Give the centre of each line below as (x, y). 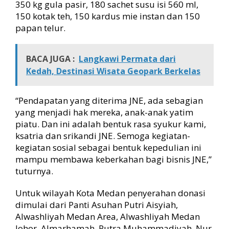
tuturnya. (34, 171)
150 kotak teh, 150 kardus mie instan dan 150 (108, 16)
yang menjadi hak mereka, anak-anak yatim (104, 112)
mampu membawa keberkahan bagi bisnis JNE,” (113, 159)
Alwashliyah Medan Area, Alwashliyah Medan (108, 216)
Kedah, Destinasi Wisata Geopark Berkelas (113, 71)
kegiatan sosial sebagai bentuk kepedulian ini (108, 147)
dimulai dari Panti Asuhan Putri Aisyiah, (97, 205)
